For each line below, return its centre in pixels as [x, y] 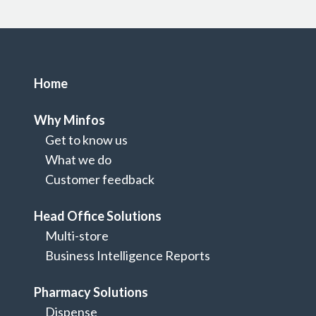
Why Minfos [69, 120]
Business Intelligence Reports [128, 255]
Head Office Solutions [98, 216]
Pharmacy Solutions [91, 292]
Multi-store [77, 236]
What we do [78, 159]
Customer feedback [100, 179]
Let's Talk [61, 273]
